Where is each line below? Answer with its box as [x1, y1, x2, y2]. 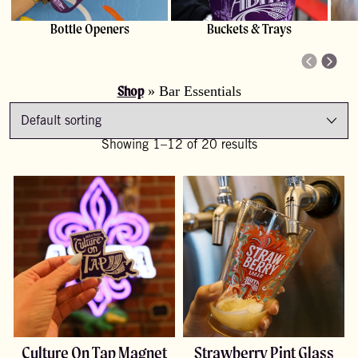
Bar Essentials [158, 83, 241, 99]
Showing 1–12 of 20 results [101, 139, 257, 152]
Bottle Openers [50, 21, 129, 37]
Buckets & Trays [207, 21, 292, 37]
